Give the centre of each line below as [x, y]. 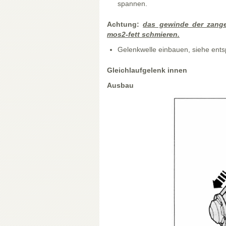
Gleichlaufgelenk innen [147, 70]
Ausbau [120, 85]
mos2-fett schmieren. [143, 34]
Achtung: [125, 24]
